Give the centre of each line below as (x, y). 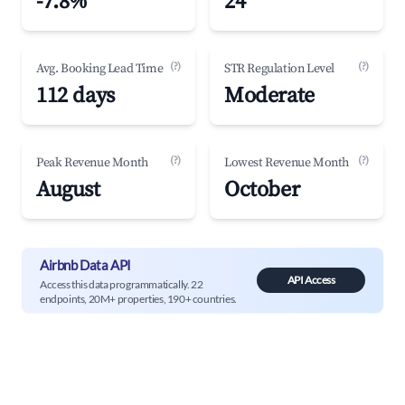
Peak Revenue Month (92, 163)
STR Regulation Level (279, 69)
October (262, 190)
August (68, 190)
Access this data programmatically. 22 (122, 284)
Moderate (269, 96)
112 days (75, 96)
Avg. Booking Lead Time (100, 69)
